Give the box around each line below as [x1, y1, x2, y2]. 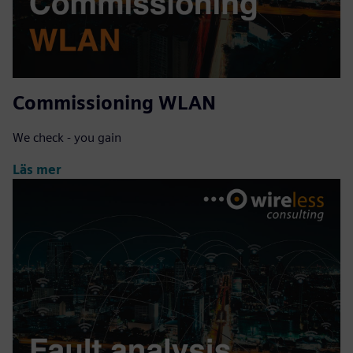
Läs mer [13, 162, 61, 177]
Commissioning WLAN [13, 91, 216, 115]
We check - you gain [13, 130, 121, 146]
